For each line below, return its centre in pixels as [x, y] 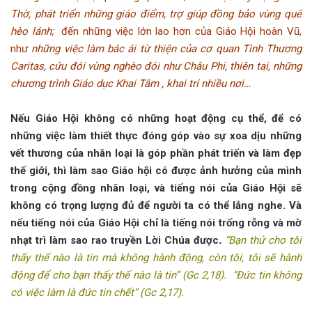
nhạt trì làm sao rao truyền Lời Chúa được [115, 240]
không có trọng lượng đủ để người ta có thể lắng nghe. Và [156, 205]
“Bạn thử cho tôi [263, 240]
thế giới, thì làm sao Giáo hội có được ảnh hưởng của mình [156, 170]
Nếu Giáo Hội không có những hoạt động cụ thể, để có [156, 118]
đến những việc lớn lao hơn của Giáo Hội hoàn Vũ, [178, 31]
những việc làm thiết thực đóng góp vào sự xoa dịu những [156, 135]
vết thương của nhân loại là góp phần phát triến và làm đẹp [156, 153]
